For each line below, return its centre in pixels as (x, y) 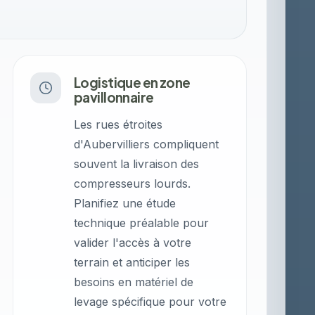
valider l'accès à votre (133, 243)
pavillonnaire (114, 97)
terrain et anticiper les (132, 262)
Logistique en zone (132, 82)
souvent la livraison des (137, 164)
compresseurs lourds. (133, 184)
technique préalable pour (142, 223)
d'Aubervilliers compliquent (147, 144)
